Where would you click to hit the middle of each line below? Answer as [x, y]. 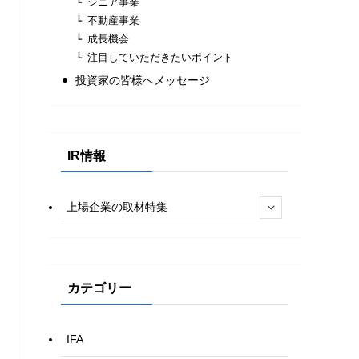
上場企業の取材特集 [117, 207]
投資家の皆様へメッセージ [142, 81]
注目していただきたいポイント [161, 58]
